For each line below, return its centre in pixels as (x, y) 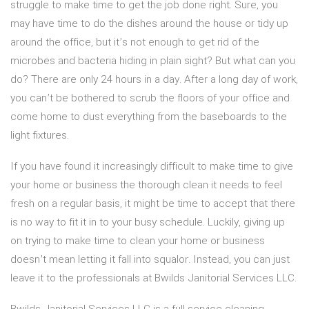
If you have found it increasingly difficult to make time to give (152, 167)
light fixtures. (40, 136)
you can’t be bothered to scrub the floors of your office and (150, 98)
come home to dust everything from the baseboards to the (149, 117)
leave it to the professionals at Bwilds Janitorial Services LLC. (153, 278)
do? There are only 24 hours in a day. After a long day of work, (154, 80)
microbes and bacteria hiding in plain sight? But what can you (153, 61)
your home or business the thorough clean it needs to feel (146, 185)
